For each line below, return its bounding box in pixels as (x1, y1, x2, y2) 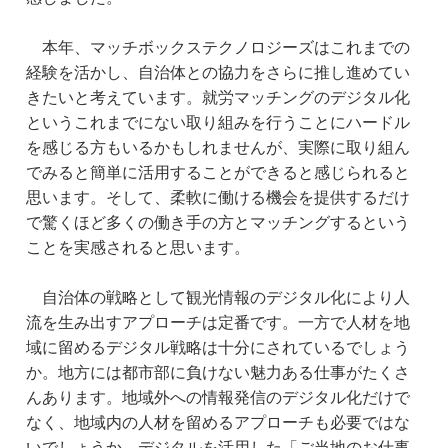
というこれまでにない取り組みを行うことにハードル (26, 115, 410, 132)
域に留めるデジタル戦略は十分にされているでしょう (26, 340, 410, 357)
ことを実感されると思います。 (26, 240, 250, 257)
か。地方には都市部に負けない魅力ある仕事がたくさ (26, 365, 410, 382)
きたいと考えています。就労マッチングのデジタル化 (26, 90, 410, 107)
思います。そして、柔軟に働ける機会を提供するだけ (26, 190, 410, 207)
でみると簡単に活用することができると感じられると (26, 165, 410, 182)
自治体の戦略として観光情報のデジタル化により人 (26, 290, 410, 307)
